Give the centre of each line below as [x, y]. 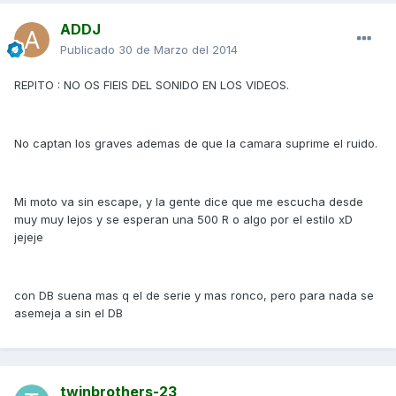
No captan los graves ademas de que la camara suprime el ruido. [196, 144]
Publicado [89, 50]
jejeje [29, 237]
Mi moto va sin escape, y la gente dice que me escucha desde [189, 202]
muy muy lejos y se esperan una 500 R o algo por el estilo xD [183, 220]
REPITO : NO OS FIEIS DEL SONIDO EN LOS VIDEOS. [152, 85]
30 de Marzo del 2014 [178, 50]
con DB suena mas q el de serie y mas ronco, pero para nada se [194, 296]
